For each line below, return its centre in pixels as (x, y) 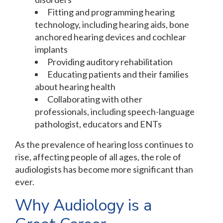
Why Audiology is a (83, 206)
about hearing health (75, 87)
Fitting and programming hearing (111, 12)
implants (51, 50)
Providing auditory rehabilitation (110, 62)
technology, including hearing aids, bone (112, 25)
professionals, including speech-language (115, 112)
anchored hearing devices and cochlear (111, 37)
